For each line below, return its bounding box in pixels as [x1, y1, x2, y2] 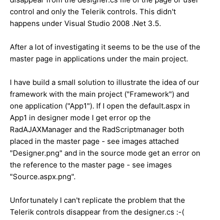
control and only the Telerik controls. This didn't [10, 7, 176, 17]
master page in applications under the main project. [10, 54, 188, 64]
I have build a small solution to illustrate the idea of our [10, 78, 199, 87]
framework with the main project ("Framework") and [10, 89, 189, 99]
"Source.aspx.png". [10, 172, 78, 182]
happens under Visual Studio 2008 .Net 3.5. [10, 19, 161, 28]
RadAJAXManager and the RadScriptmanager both [10, 125, 184, 135]
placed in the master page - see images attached [10, 137, 179, 146]
